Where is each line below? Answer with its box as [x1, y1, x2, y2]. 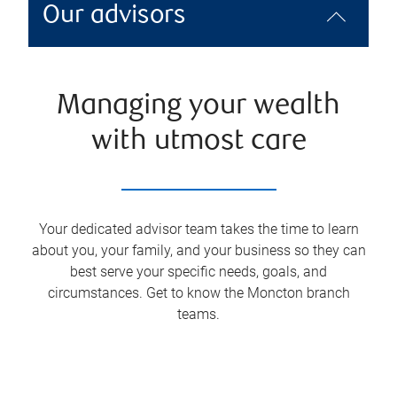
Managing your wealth [57, 92, 340, 121]
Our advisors [43, 4, 186, 29]
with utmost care [90, 128, 307, 157]
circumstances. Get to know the [47, 284, 247, 301]
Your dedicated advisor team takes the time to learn [38, 221, 359, 237]
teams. [177, 306, 220, 323]
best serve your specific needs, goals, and [70, 263, 327, 280]
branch [302, 284, 350, 301]
